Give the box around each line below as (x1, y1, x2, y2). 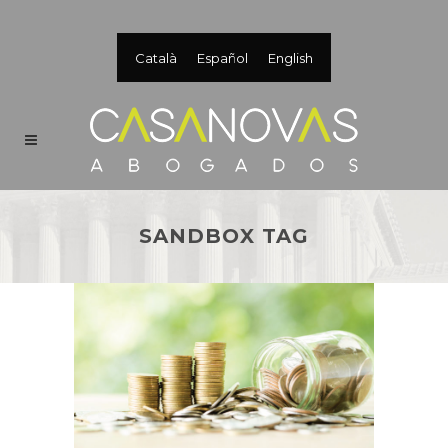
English (268, 50, 313, 67)
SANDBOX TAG (139, 224, 309, 248)
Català (135, 50, 177, 67)
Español (197, 50, 248, 67)
